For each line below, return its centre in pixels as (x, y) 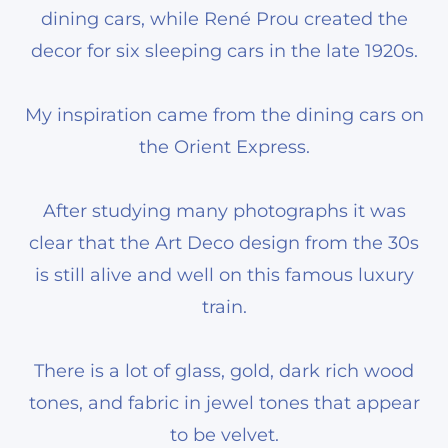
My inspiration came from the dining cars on (224, 114)
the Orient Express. (224, 146)
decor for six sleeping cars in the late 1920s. (224, 50)
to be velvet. (224, 434)
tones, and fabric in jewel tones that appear (224, 402)
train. (224, 306)
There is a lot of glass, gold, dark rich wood (224, 370)
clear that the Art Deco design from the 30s (224, 242)
